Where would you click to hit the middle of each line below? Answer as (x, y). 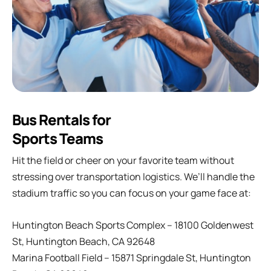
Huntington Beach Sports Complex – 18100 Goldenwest (133, 225)
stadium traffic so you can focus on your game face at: (132, 193)
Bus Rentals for (61, 120)
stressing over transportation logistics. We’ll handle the (133, 177)
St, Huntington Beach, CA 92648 (83, 242)
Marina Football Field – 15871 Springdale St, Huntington (132, 258)
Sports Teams (57, 139)
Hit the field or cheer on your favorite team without (123, 161)
